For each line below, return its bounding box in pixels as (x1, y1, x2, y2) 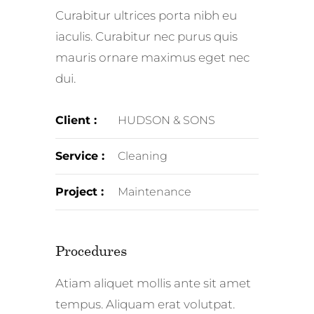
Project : (55, 185, 104, 199)
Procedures (55, 242, 127, 259)
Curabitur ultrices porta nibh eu (55, 8, 237, 23)
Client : (55, 114, 97, 128)
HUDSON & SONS (115, 114, 215, 128)
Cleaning (115, 149, 168, 163)
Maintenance (115, 185, 191, 199)
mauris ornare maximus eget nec (55, 50, 250, 65)
